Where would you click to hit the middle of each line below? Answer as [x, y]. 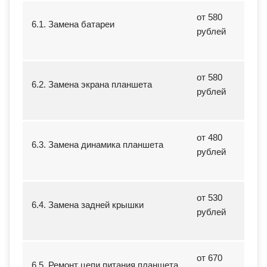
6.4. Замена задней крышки [88, 204]
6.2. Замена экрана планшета [92, 84]
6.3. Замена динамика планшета [97, 144]
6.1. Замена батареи [73, 24]
